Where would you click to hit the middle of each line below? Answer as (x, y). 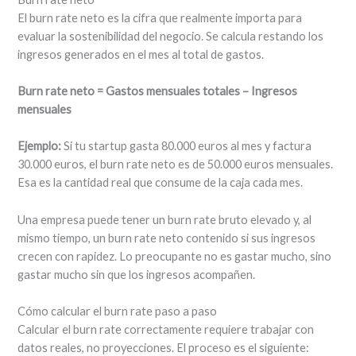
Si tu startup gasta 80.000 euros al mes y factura (187, 146)
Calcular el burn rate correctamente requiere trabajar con (166, 330)
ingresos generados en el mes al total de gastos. (141, 54)
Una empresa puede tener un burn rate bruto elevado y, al (165, 219)
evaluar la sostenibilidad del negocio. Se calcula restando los (171, 36)
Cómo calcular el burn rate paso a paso (118, 311)
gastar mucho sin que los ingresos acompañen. (137, 274)
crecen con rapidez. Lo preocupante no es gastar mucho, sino (175, 256)
